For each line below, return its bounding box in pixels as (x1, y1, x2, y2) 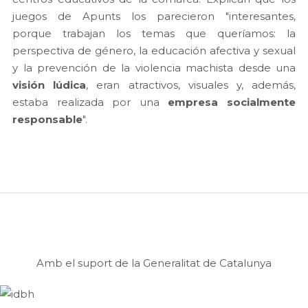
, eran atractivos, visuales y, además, (86, 78, 296, 92)
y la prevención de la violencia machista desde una (12, 61, 296, 75)
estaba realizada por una (12, 96, 168, 109)
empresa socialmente (168, 96, 296, 109)
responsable (12, 113, 82, 126)
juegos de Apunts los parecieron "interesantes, (12, 10, 296, 23)
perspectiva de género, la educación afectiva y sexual (12, 44, 296, 58)
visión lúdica (12, 78, 87, 92)
